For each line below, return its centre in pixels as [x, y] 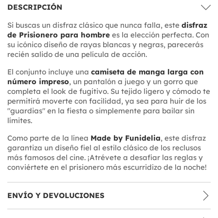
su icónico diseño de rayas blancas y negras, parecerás [105, 44]
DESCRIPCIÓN [35, 7]
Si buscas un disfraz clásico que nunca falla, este [94, 25]
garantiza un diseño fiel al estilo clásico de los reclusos [104, 147]
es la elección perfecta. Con [160, 35]
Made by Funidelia [126, 138]
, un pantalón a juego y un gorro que [134, 81]
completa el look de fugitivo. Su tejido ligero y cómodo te [109, 91]
